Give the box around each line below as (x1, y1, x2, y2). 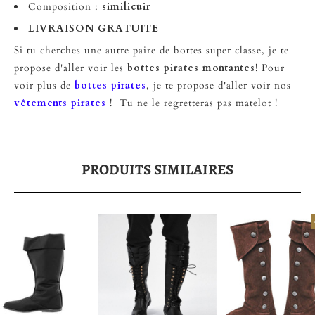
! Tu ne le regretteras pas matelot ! (106, 96, 281, 110)
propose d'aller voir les (14, 61, 127, 75)
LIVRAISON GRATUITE (28, 22, 159, 35)
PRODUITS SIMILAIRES (82, 160, 233, 180)
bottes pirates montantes (127, 61, 255, 75)
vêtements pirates (14, 96, 106, 110)
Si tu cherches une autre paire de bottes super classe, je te (14, 44, 289, 57)
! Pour (255, 61, 285, 75)
